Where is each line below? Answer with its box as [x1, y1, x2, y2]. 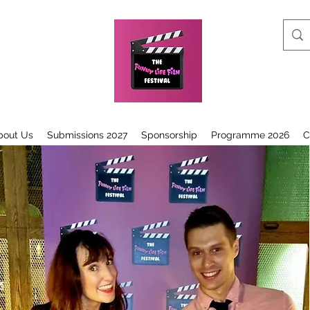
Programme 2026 [210, 129, 289, 140]
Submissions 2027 [46, 129, 127, 140]
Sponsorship [140, 129, 197, 140]
